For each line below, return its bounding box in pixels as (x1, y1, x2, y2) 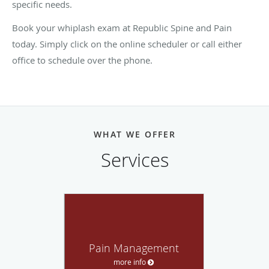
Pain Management (89, 240, 179, 255)
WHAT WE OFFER (93, 128, 176, 140)
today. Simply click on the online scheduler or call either (12, 37, 242, 50)
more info (113, 256, 146, 267)
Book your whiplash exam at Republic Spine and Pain (12, 21, 232, 34)
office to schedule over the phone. (12, 53, 155, 66)
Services (100, 147, 169, 172)
